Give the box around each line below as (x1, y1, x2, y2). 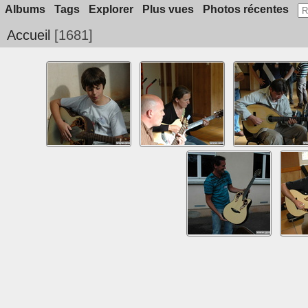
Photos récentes (202, 3, 289, 15)
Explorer (88, 3, 133, 15)
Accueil (7, 27, 50, 43)
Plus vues (142, 3, 194, 15)
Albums (4, 3, 45, 15)
